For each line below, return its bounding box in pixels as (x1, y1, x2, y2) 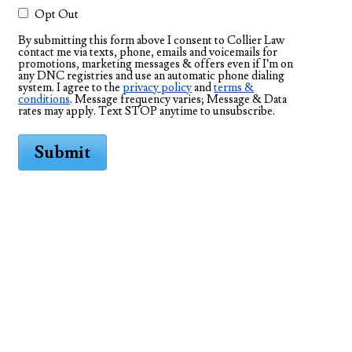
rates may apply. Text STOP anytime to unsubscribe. (18, 103, 276, 119)
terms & (214, 79, 255, 95)
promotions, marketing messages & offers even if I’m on (18, 56, 294, 71)
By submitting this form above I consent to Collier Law (18, 32, 285, 48)
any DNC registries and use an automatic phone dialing (18, 68, 285, 83)
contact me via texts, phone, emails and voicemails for (18, 44, 278, 60)
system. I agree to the (18, 79, 123, 95)
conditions (18, 91, 71, 107)
